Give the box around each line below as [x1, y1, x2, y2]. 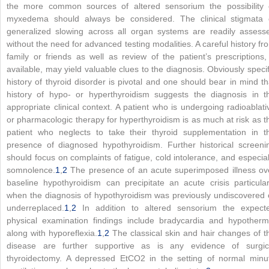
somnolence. [7, 165, 55, 175]
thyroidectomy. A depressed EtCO [7, 253, 141, 263]
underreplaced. [7, 202, 64, 213]
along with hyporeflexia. [7, 228, 97, 238]
